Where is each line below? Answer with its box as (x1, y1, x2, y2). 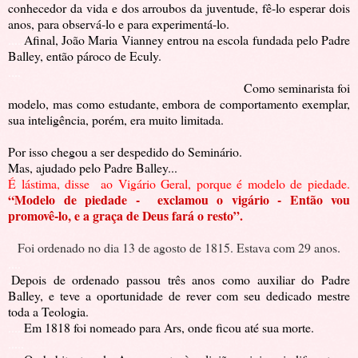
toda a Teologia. (8, 303, 89, 320)
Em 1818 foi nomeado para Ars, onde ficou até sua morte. (24, 319, 314, 336)
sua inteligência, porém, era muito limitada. (8, 111, 228, 129)
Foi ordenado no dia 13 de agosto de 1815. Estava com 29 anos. (18, 239, 340, 257)
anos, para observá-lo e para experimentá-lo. (8, 15, 229, 33)
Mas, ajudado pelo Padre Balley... (8, 159, 181, 177)
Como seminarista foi (243, 79, 351, 97)
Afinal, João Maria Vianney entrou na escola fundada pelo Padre (24, 31, 350, 49)
